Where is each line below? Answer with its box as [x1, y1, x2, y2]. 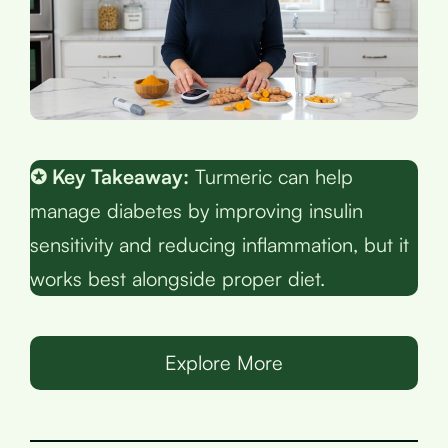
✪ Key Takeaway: [30, 163, 189, 189]
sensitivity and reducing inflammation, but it [30, 231, 409, 257]
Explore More [165, 349, 283, 375]
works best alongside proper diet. [30, 265, 325, 291]
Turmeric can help [189, 163, 353, 189]
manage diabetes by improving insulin [30, 197, 363, 223]
